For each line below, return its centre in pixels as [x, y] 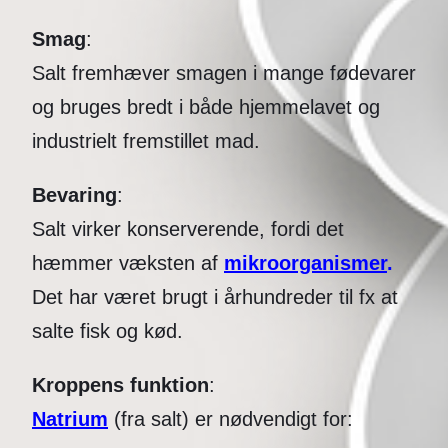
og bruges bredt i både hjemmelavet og [206, 107]
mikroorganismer [305, 263]
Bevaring [74, 195]
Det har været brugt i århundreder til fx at [215, 297]
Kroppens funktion [120, 385]
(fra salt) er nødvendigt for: [230, 419]
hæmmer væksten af [128, 263]
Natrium [70, 419]
